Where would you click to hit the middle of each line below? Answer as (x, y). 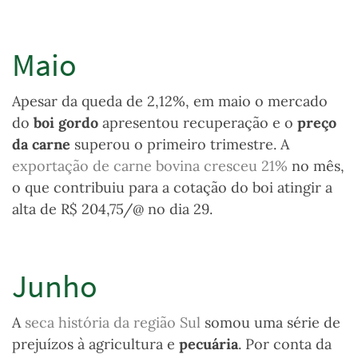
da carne (43, 145)
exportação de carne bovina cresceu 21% (152, 166)
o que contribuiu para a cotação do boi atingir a (172, 188)
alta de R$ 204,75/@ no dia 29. (112, 209)
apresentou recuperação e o (198, 123)
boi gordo (66, 123)
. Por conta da (285, 344)
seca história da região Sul (113, 323)
